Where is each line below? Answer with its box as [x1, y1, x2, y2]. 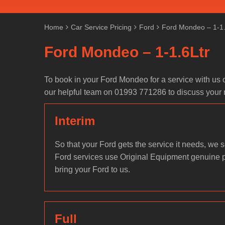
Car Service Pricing [71, 23, 132, 31]
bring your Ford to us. [55, 165, 130, 174]
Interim [55, 114, 95, 128]
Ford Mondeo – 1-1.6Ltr [44, 44, 210, 60]
